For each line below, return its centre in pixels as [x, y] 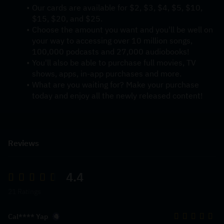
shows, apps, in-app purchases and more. [107, 73]
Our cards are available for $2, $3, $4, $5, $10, [117, 7]
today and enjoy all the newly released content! [117, 95]
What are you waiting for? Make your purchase [115, 84]
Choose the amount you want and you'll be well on [122, 29]
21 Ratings [24, 191]
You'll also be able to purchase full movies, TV [114, 62]
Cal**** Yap [28, 216]
